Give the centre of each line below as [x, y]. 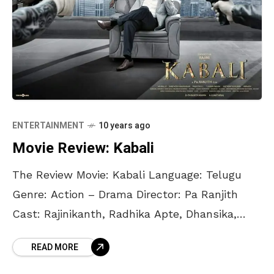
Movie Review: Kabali [83, 149]
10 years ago [124, 126]
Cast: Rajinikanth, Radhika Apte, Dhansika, [124, 214]
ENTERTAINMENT [48, 126]
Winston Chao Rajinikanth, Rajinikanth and [124, 234]
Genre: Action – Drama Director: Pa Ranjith [125, 194]
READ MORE [55, 248]
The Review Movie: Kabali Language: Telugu [127, 175]
